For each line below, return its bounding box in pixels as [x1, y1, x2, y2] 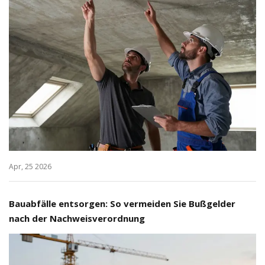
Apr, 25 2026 [9, 161, 51, 172]
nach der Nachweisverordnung [9, 212, 145, 224]
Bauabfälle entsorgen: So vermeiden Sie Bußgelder [9, 197, 235, 209]
